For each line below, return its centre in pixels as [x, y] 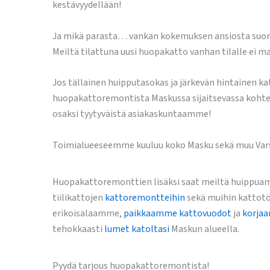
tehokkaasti [78, 229]
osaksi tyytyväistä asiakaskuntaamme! [132, 114]
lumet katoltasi [137, 229]
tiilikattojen [79, 197]
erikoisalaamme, [88, 213]
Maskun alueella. [204, 229]
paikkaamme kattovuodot [177, 213]
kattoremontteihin [145, 197]
